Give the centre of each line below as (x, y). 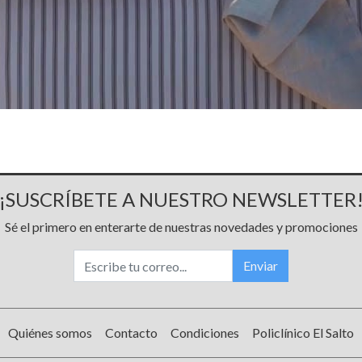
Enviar (261, 266)
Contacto (131, 332)
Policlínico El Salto (303, 332)
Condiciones (205, 332)
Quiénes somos (50, 332)
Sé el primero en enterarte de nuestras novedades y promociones (181, 227)
